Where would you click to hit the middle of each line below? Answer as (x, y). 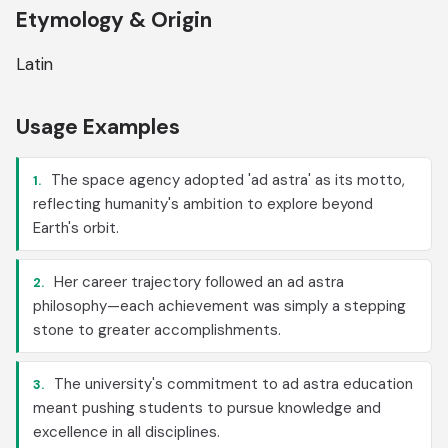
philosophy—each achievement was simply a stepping (219, 306)
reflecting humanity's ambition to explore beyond (203, 204)
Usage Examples (98, 127)
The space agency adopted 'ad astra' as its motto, (226, 180)
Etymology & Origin (114, 20)
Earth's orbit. (76, 228)
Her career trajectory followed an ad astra (197, 282)
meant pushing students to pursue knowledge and (207, 408)
